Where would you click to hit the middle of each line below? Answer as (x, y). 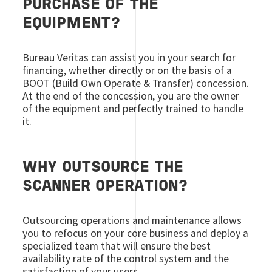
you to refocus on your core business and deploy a (136, 233)
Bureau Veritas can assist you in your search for (129, 58)
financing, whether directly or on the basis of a (127, 71)
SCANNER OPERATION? (105, 187)
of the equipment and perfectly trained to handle (133, 109)
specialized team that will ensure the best (117, 246)
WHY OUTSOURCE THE (103, 168)
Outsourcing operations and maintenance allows (132, 221)
